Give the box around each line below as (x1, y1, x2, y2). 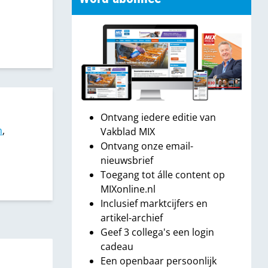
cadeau (100, 240, 133, 254)
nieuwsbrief (100, 154, 153, 167)
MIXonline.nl (100, 182, 156, 196)
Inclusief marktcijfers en (100, 197, 208, 211)
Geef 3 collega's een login (100, 226, 214, 239)
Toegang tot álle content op (100, 168, 225, 182)
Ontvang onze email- (100, 139, 193, 153)
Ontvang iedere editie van (100, 111, 216, 124)
